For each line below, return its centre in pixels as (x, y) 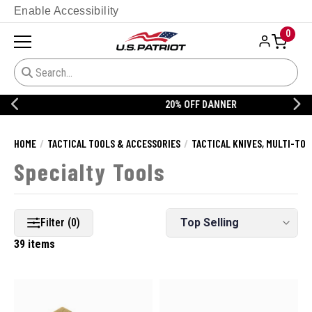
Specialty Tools (89, 172)
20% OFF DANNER (156, 105)
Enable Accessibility (67, 11)
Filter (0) (60, 223)
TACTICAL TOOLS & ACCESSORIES (114, 143)
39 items (34, 244)
